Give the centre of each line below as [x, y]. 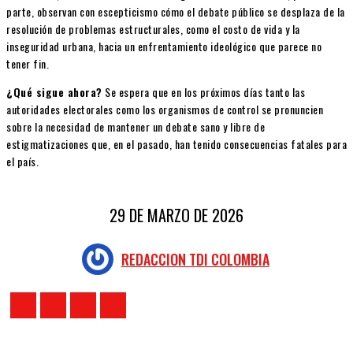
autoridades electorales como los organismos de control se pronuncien [165, 110]
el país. [22, 162]
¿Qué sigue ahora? [54, 92]
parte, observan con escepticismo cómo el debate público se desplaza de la [176, 12]
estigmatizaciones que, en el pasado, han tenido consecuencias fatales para [176, 144]
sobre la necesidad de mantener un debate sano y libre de [136, 127]
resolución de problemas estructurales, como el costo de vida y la [153, 29]
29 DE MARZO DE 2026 [176, 216]
